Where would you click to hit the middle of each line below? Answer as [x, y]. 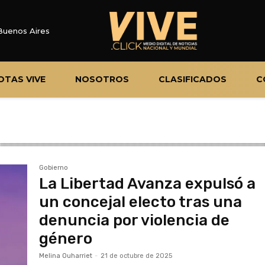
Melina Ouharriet [66, 256]
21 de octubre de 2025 [137, 256]
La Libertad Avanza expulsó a [148, 183]
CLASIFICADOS [192, 79]
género [66, 238]
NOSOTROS [102, 79]
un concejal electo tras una [141, 202]
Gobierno [54, 167]
